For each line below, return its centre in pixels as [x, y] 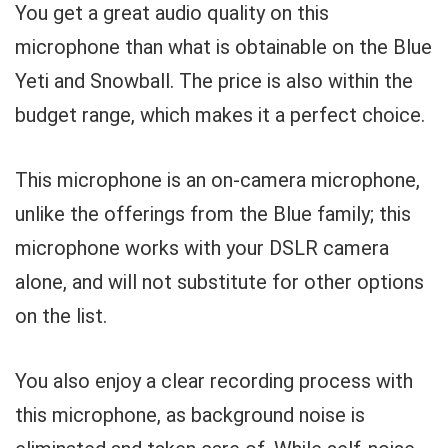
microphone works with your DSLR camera [202, 248]
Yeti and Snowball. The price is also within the [214, 81]
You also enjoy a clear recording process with [214, 381]
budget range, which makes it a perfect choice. [220, 115]
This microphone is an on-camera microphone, [217, 180]
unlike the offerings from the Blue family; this [213, 214]
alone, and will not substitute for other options [219, 282]
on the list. [61, 316]
